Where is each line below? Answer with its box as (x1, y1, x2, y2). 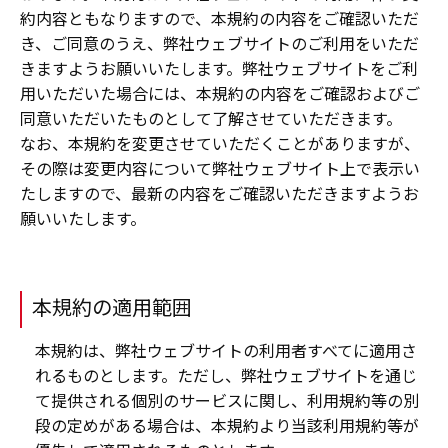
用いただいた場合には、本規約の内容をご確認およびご (20, 81, 420, 106)
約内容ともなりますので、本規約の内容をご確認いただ (20, 6, 419, 31)
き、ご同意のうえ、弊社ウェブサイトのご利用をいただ (20, 31, 419, 56)
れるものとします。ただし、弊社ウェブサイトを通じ (35, 363, 417, 388)
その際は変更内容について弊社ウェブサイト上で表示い (20, 156, 420, 181)
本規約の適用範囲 (32, 292, 192, 322)
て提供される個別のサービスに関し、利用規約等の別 (35, 388, 419, 413)
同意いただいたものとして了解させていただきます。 (20, 106, 402, 131)
